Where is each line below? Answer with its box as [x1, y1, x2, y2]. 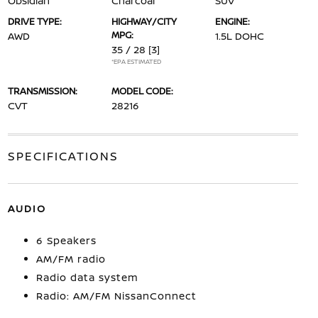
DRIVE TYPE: [7, 15, 62, 28]
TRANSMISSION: [7, 84, 77, 97]
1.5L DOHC [215, 29, 265, 43]
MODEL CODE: [111, 84, 173, 97]
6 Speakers [35, 234, 97, 247]
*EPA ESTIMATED [111, 57, 161, 66]
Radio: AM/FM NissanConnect [35, 289, 197, 302]
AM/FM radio [35, 252, 106, 265]
